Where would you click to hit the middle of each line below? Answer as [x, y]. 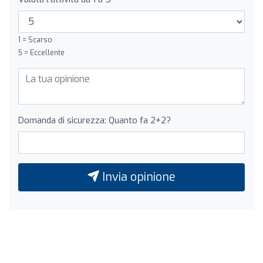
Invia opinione [137, 177]
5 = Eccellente [41, 53]
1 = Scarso [35, 40]
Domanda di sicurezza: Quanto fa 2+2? [95, 120]
